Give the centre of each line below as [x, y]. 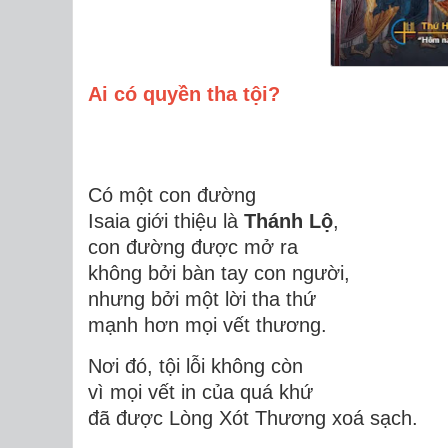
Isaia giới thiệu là [166, 220]
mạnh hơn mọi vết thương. [207, 324]
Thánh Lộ [288, 220]
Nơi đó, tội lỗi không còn [195, 365]
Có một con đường [172, 194]
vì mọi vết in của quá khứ [200, 391]
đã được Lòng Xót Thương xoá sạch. [253, 417]
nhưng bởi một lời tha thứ [202, 298]
